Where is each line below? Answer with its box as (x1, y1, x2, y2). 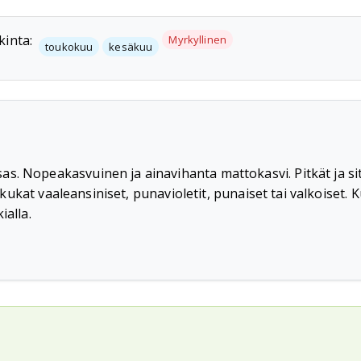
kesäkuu (109, 39, 153, 54)
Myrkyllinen (168, 31, 227, 47)
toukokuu (45, 39, 93, 54)
